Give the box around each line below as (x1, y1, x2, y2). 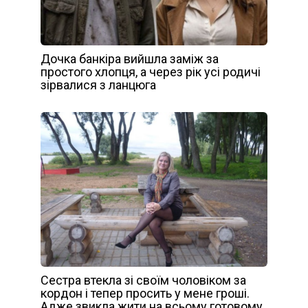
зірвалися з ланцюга (41, 77, 156, 92)
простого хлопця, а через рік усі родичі (41, 64, 261, 79)
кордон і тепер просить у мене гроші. (41, 285, 250, 300)
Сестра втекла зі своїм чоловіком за (41, 272, 246, 287)
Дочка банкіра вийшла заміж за (41, 51, 219, 66)
